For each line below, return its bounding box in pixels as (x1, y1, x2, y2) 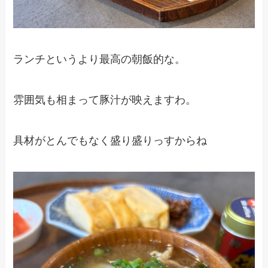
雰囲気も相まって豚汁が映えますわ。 (13, 93, 197, 106)
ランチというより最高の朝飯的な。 (13, 53, 186, 66)
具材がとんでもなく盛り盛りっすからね (13, 134, 208, 147)
